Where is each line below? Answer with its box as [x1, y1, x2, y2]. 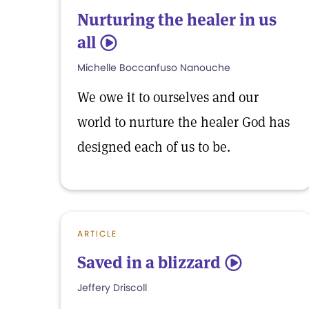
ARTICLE [77, 228, 117, 239]
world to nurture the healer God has [77, 113, 290, 131]
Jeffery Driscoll [77, 281, 147, 295]
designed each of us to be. [77, 138, 230, 156]
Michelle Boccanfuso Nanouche [77, 61, 230, 74]
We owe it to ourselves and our [77, 88, 259, 106]
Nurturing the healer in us [77, 9, 277, 30]
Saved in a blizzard [77, 252, 221, 273]
